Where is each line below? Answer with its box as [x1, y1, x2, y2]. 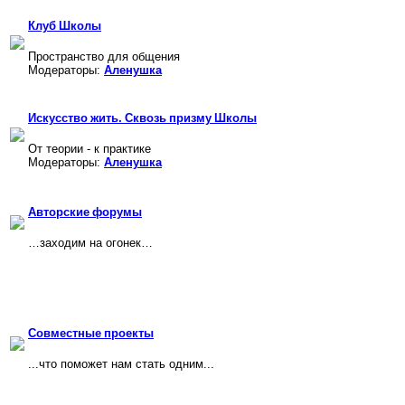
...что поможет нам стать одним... [28, 356, 214, 371]
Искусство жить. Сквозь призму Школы [28, 108, 257, 127]
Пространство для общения [28, 49, 180, 63]
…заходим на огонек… [28, 235, 153, 250]
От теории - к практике [28, 141, 151, 155]
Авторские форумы [28, 202, 142, 221]
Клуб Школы [28, 15, 101, 34]
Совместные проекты [28, 323, 154, 342]
